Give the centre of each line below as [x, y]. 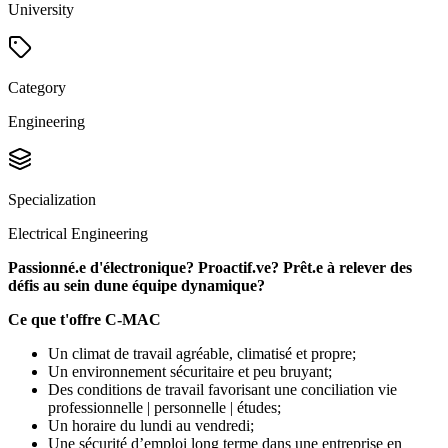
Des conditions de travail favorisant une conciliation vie [222, 390]
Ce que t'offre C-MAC [84, 320]
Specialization [52, 200]
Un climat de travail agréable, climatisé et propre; [202, 354]
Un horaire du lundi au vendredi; [151, 426]
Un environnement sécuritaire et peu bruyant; [190, 372]
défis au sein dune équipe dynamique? [136, 286]
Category [37, 88]
